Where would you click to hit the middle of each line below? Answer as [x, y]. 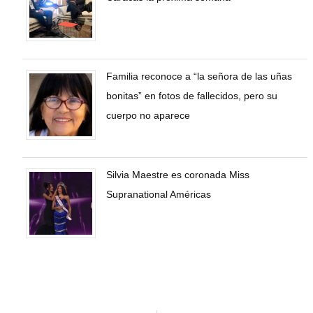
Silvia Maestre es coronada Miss [178, 175]
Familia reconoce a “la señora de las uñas [199, 77]
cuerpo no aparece [148, 116]
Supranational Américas [159, 195]
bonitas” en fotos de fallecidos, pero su [192, 96]
